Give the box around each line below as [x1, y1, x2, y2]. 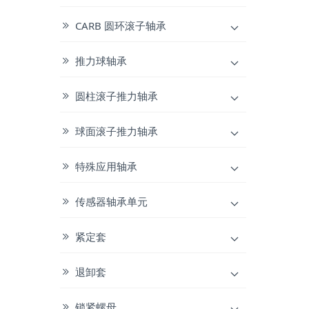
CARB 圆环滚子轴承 [75, 18, 166, 32]
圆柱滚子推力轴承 [75, 88, 158, 103]
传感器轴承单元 [75, 194, 148, 208]
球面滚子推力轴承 [75, 123, 158, 138]
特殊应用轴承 [75, 159, 137, 173]
